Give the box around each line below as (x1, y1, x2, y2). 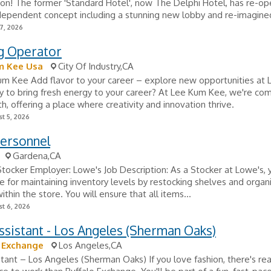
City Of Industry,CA (58, 60, 134, 72)
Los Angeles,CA (59, 240, 122, 251)
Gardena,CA (13, 150, 61, 162)
